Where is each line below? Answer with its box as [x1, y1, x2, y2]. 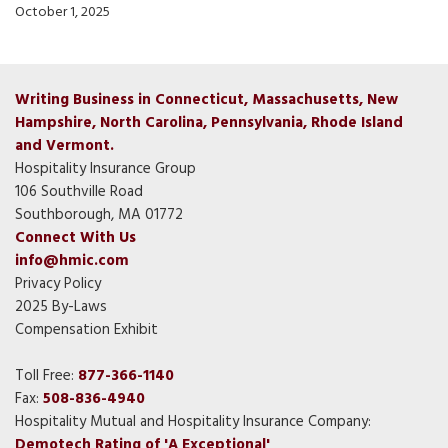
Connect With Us [15, 226, 136, 250]
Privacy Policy [15, 272, 101, 296]
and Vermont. [15, 134, 114, 158]
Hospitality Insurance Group [15, 157, 196, 181]
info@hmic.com [15, 249, 129, 273]
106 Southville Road [15, 180, 143, 204]
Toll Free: [15, 364, 78, 388]
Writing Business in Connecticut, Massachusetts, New [15, 88, 398, 112]
